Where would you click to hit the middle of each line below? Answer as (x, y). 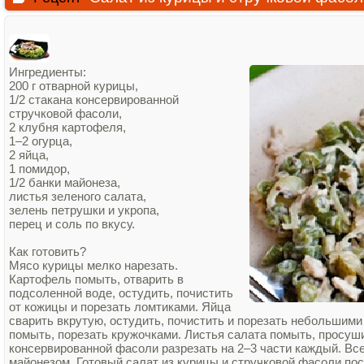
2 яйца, (30, 155)
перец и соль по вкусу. (72, 224)
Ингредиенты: (49, 72)
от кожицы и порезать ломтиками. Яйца (120, 307)
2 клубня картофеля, (69, 127)
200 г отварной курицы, (75, 86)
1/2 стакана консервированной (94, 100)
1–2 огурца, (42, 141)
